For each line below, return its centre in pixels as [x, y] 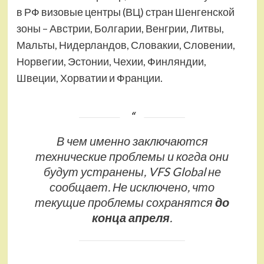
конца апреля [131, 217]
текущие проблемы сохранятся [125, 202]
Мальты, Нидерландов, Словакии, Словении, [126, 45]
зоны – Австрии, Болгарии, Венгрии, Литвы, [120, 28]
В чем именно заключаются [132, 141]
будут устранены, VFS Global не [132, 171]
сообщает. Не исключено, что [132, 187]
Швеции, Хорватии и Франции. [89, 78]
